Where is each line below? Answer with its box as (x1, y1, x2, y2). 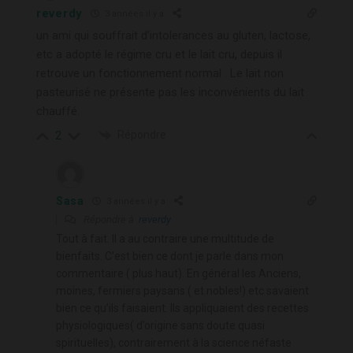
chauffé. (36, 103, 80, 118)
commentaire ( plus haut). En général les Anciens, (56, 266, 301, 280)
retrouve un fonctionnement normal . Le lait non (36, 65, 284, 80)
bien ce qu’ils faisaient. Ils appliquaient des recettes (56, 301, 309, 314)
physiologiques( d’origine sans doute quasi (56, 318, 265, 332)
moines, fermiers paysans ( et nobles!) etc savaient (56, 284, 309, 297)
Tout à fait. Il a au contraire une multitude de (56, 232, 274, 245)
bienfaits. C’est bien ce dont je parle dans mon (56, 249, 284, 262)
